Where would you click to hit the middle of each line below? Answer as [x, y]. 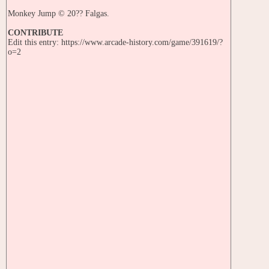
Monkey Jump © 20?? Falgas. [59, 14]
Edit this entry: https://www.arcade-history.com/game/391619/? [115, 43]
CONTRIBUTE [35, 33]
